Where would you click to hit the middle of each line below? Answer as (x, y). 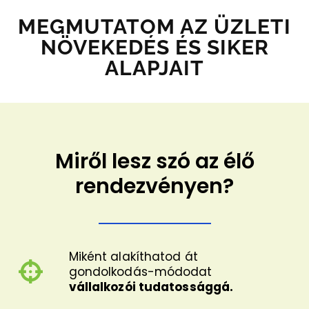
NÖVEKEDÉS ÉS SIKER (154, 48)
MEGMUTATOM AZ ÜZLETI (154, 27)
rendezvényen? (154, 187)
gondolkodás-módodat (140, 271)
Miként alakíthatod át (133, 256)
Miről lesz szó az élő (154, 162)
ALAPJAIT (154, 68)
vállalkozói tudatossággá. (151, 287)
